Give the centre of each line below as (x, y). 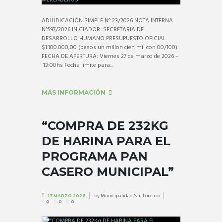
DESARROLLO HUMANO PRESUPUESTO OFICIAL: (105, 38)
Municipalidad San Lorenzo (130, 196)
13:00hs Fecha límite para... (77, 65)
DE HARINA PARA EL (106, 141)
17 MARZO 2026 (66, 196)
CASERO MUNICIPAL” (108, 171)
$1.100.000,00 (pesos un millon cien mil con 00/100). (110, 47)
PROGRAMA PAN (95, 156)
